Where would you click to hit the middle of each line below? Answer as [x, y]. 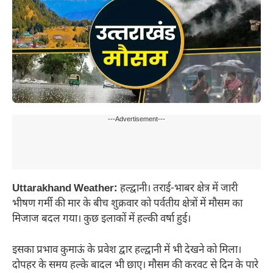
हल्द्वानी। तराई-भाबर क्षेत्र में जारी [178, 189]
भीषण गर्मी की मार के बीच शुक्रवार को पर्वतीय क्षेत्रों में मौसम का [127, 204]
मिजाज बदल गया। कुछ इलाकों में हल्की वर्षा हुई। [101, 220]
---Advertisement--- [136, 120]
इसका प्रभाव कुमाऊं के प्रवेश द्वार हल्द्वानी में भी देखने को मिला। [127, 250]
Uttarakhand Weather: [65, 189]
